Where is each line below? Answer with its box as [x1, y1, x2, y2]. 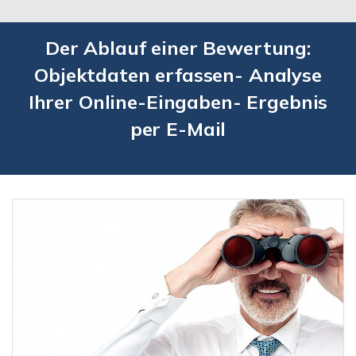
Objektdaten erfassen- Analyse [34, 62, 322, 87]
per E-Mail [130, 116, 226, 141]
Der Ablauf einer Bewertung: [44, 35, 311, 60]
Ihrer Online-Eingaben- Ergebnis [28, 89, 328, 114]
